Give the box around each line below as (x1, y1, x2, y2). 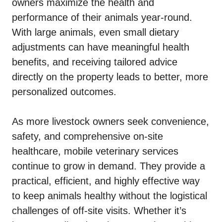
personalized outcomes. (12, 86, 116, 98)
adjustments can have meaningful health (12, 42, 189, 53)
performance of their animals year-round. (12, 12, 192, 23)
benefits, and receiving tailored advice (12, 56, 177, 68)
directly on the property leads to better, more (12, 71, 208, 83)
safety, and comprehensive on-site (12, 131, 163, 142)
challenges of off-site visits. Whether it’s (12, 205, 186, 217)
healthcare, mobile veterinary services (12, 146, 178, 157)
